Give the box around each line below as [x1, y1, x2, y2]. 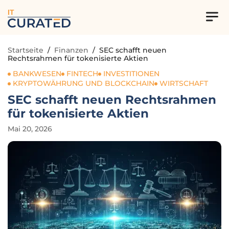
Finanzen [54, 45, 88, 55]
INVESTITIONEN [103, 69, 159, 78]
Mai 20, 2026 [8, 124, 52, 133]
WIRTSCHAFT [159, 79, 208, 88]
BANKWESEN [13, 69, 61, 78]
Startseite [8, 45, 43, 55]
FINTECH [66, 69, 98, 78]
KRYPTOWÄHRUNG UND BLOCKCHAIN [13, 79, 154, 88]
